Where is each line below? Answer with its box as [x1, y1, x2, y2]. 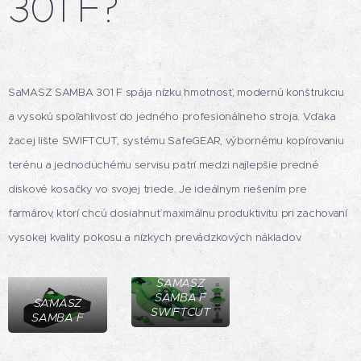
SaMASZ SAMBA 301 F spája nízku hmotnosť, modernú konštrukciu [8, 85, 344, 100]
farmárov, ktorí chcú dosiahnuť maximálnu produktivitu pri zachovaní [8, 206, 347, 221]
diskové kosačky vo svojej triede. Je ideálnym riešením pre [8, 182, 307, 197]
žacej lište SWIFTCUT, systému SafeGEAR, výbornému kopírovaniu [8, 134, 344, 148]
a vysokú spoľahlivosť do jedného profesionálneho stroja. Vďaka [8, 110, 336, 124]
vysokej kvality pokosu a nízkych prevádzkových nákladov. [8, 230, 302, 245]
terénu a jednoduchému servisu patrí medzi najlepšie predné [8, 158, 319, 172]
